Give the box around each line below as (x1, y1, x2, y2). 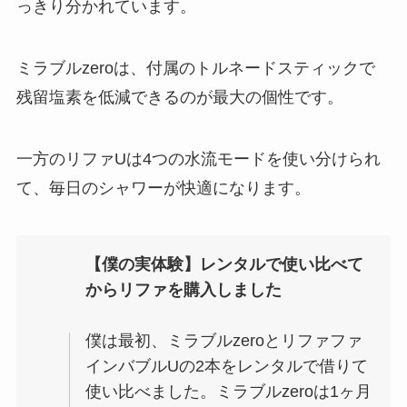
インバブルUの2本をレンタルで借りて (85, 356, 369, 375)
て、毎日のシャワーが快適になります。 (15, 178, 311, 197)
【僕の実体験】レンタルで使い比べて (85, 254, 364, 273)
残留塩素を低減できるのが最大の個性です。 (15, 88, 343, 107)
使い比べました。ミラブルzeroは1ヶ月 (85, 382, 372, 401)
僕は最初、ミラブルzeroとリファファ (85, 331, 363, 350)
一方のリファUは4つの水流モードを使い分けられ (15, 149, 381, 168)
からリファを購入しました (85, 280, 283, 299)
